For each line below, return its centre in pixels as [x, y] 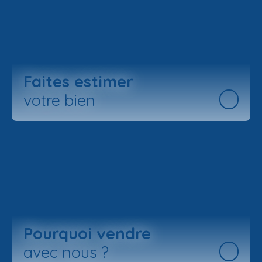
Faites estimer [78, 81]
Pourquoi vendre [87, 233]
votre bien [59, 100]
